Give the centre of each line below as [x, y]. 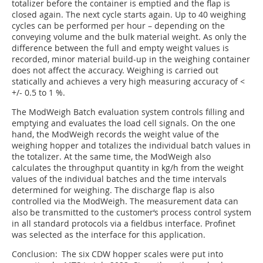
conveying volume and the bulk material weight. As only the [129, 37]
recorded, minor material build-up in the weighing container [131, 59]
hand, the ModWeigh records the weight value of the [115, 134]
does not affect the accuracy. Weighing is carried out [115, 70]
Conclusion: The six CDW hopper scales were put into [117, 254]
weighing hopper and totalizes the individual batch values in [131, 145]
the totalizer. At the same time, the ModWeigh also [111, 156]
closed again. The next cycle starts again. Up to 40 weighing [129, 14]
